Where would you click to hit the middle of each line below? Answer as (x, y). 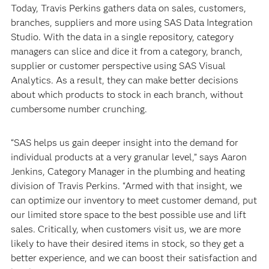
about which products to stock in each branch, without (127, 95)
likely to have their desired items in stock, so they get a (127, 243)
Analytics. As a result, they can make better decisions (124, 80)
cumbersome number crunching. (79, 109)
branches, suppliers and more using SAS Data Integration (131, 23)
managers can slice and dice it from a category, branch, (126, 51)
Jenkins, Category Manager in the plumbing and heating (128, 171)
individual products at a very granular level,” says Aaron (128, 157)
